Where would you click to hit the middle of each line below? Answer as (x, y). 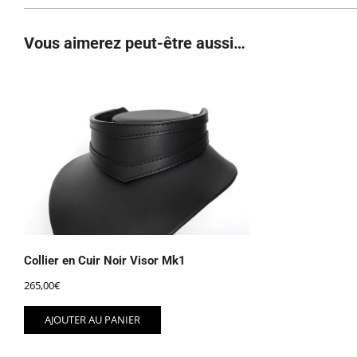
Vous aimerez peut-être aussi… (135, 43)
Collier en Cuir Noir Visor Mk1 (105, 261)
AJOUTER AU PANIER (92, 319)
